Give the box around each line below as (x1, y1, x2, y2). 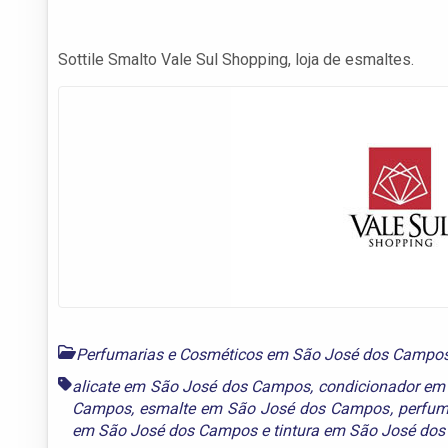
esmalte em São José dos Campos (139, 398, 390, 418)
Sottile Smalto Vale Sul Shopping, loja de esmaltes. (58, 49, 414, 69)
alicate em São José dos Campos (72, 376, 311, 396)
